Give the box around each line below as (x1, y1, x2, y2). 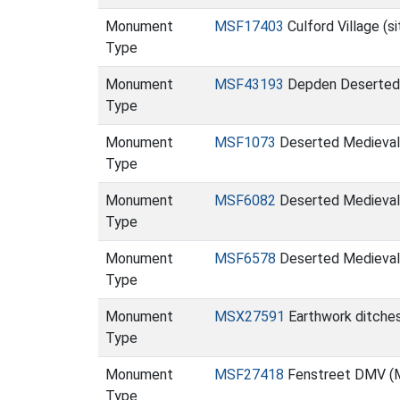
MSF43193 (214, 76, 284, 93)
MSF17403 (214, 18, 284, 35)
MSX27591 (214, 308, 285, 325)
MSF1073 (214, 134, 276, 151)
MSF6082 (214, 192, 276, 209)
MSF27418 (214, 366, 284, 383)
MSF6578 (214, 250, 276, 267)
